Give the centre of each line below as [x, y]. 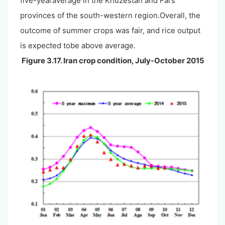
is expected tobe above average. [78, 45]
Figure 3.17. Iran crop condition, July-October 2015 [112, 60]
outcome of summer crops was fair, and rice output [110, 30]
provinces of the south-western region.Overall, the [110, 15]
